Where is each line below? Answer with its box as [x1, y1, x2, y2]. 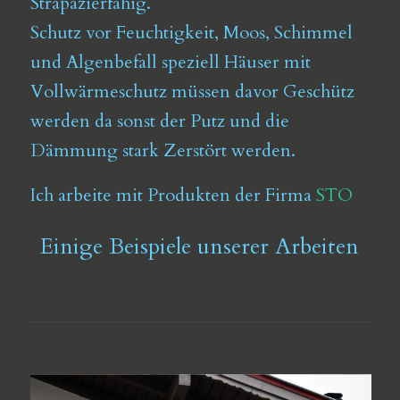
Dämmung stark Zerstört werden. [29, 138, 296, 162]
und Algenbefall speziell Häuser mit [29, 50, 311, 74]
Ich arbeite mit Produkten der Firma [29, 183, 316, 207]
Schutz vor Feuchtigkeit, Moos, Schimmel [29, 21, 353, 45]
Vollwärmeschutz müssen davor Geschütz [29, 79, 354, 104]
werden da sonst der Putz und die [29, 109, 289, 133]
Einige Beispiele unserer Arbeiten [40, 231, 360, 262]
